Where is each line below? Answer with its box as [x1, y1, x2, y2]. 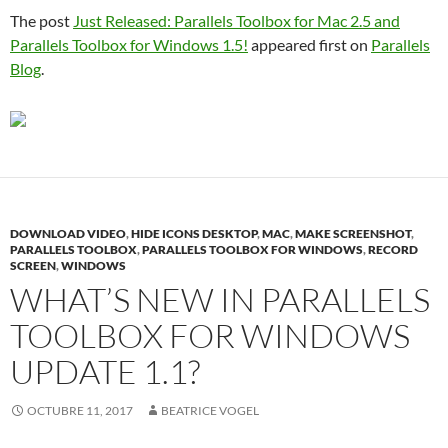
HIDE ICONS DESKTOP [131, 226, 257, 241]
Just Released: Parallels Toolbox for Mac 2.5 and [73, 11, 400, 30]
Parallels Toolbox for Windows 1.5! [10, 35, 248, 54]
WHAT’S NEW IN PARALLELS [10, 279, 430, 320]
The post [10, 11, 73, 30]
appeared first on [248, 35, 371, 54]
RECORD [368, 242, 418, 257]
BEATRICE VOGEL [161, 403, 259, 418]
